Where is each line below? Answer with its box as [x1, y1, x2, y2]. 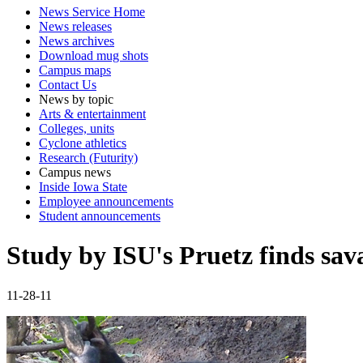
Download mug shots [39, 48, 148, 62]
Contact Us [39, 77, 96, 92]
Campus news [39, 164, 111, 179]
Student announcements [39, 208, 160, 223]
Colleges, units [39, 121, 114, 135]
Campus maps [39, 62, 111, 77]
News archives [39, 33, 114, 48]
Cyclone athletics [39, 135, 126, 150]
